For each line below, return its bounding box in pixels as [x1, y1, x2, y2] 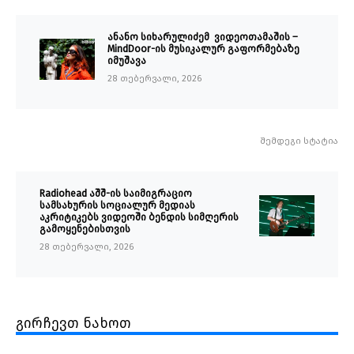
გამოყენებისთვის [40, 223, 130, 235]
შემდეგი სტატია [260, 136, 338, 147]
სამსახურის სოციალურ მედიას [40, 199, 195, 212]
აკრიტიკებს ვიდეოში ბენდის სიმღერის [40, 211, 239, 224]
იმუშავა [107, 55, 146, 67]
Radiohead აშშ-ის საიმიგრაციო [40, 187, 192, 200]
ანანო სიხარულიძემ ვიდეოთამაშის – [107, 31, 300, 43]
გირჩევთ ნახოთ [16, 314, 131, 333]
